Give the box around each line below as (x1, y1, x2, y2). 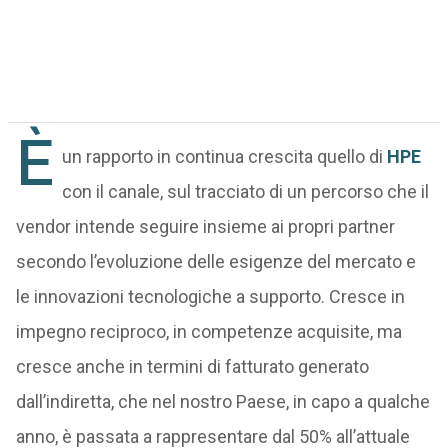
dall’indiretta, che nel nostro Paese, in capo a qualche (15, 391, 430, 412)
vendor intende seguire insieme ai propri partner (15, 216, 395, 237)
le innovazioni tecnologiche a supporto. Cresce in (15, 286, 405, 307)
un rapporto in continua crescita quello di (61, 146, 387, 167)
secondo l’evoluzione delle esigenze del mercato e (15, 251, 416, 272)
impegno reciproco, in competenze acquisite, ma (15, 321, 402, 342)
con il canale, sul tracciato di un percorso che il (61, 181, 429, 202)
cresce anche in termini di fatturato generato (15, 356, 369, 377)
